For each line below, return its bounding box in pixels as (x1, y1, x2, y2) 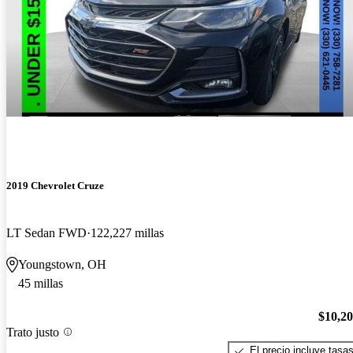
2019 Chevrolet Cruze (6, 180, 104, 192)
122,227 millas (91, 225, 164, 240)
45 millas (18, 276, 63, 290)
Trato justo (6, 325, 59, 339)
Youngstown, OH (18, 257, 106, 271)
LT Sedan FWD (6, 225, 87, 240)
